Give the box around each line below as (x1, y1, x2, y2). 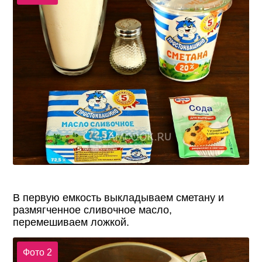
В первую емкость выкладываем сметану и (13, 192, 225, 204)
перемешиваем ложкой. (13, 216, 130, 229)
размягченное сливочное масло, (13, 204, 173, 216)
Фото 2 (22, 247, 52, 257)
